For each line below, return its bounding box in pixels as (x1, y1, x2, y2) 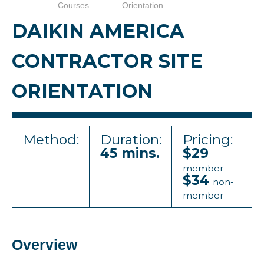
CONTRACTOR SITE (12, 49, 203, 72)
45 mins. (100, 145, 160, 161)
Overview (12, 236, 77, 253)
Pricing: (183, 131, 233, 148)
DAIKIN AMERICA (12, 19, 184, 42)
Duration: (100, 131, 161, 148)
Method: (23, 131, 79, 148)
